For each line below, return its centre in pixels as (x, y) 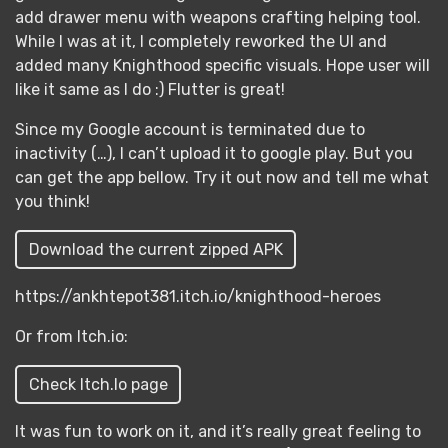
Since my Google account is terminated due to (190, 129)
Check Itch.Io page (98, 384)
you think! (52, 201)
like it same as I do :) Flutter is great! (150, 89)
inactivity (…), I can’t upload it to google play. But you (214, 153)
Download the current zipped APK (155, 249)
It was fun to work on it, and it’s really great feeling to (218, 431)
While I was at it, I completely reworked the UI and (201, 41)
